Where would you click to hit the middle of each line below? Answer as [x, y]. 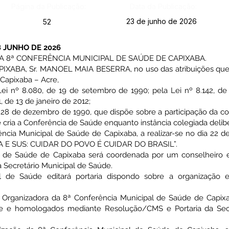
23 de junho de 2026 [161, 21]
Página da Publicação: [48, 6]
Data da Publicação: [163, 6]
